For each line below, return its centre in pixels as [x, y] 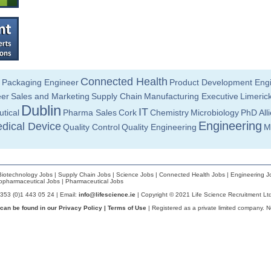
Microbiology [215, 113]
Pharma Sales [90, 113]
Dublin [41, 110]
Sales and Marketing [50, 96]
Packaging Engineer [40, 82]
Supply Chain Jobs [84, 175]
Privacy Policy [80, 208]
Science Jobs [135, 175]
